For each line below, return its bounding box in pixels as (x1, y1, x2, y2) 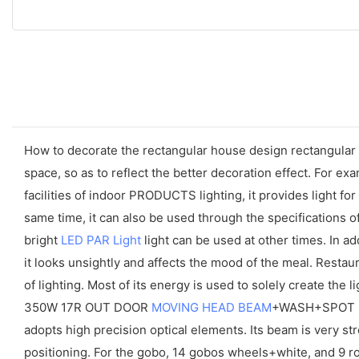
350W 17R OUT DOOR (24, 299, 151, 315)
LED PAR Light (61, 232, 141, 248)
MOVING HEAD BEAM (151, 299, 272, 315)
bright (24, 232, 61, 248)
